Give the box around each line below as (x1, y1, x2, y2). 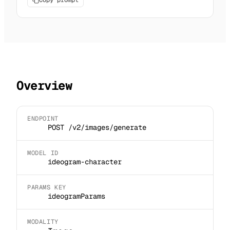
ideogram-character (48, 157, 122, 166)
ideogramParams (48, 191, 105, 201)
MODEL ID (27, 148, 59, 157)
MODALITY (27, 217, 59, 226)
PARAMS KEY (27, 183, 66, 191)
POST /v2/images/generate (48, 122, 146, 132)
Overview (16, 77, 72, 93)
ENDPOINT (27, 114, 59, 123)
